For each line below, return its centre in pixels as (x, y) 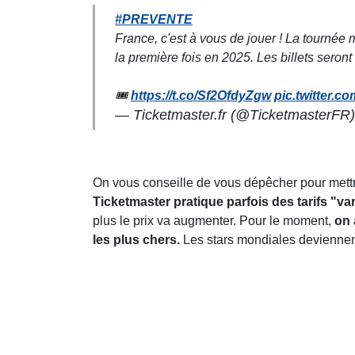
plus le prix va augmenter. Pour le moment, (214, 220)
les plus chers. (136, 239)
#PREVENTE (154, 19)
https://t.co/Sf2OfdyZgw (201, 95)
